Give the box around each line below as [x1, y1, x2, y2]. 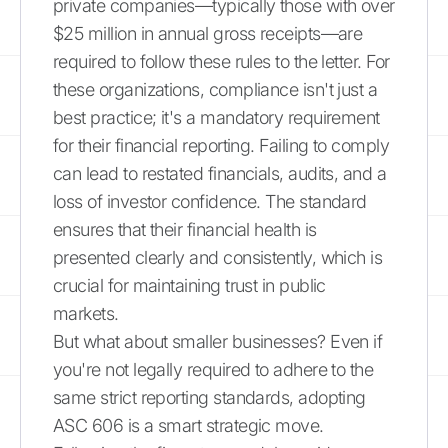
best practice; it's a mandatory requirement [53, 106, 380, 128]
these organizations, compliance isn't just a [53, 78, 378, 100]
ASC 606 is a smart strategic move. [53, 414, 324, 436]
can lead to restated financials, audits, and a [53, 162, 387, 184]
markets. [53, 302, 119, 324]
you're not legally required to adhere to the [53, 358, 374, 380]
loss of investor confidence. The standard [53, 190, 367, 212]
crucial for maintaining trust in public [53, 274, 326, 296]
